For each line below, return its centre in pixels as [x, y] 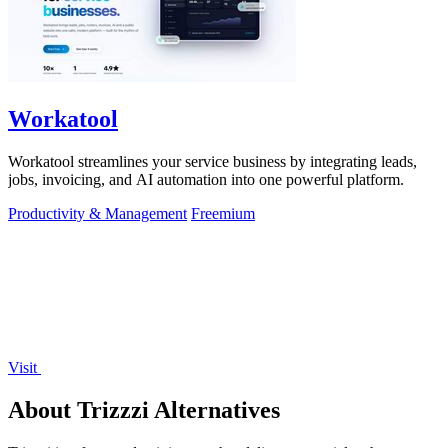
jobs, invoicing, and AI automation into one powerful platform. [206, 180]
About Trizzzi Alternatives [144, 410]
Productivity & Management [97, 214]
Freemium [223, 214]
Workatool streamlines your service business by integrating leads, [212, 162]
